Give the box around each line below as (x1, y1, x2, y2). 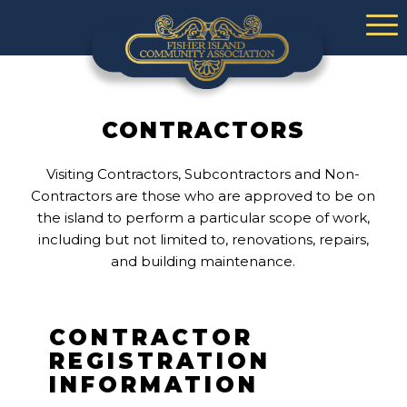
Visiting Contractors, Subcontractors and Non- (46, 164, 361, 183)
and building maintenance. (111, 252, 296, 270)
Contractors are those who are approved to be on (31, 186, 376, 204)
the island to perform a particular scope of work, (36, 208, 370, 226)
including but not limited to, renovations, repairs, (37, 230, 369, 248)
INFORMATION (48, 371, 259, 398)
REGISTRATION (48, 347, 271, 374)
